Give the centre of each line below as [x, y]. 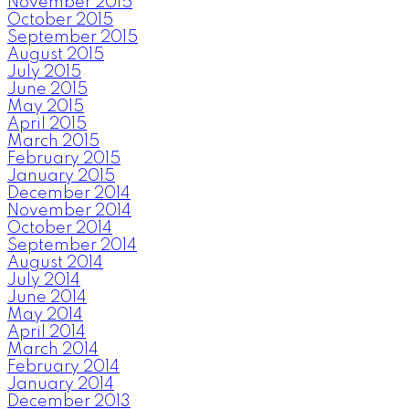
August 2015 [56, 55]
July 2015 [44, 73]
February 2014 [63, 367]
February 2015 [64, 159]
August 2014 [55, 263]
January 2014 [61, 385]
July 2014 [44, 281]
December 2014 [69, 194]
